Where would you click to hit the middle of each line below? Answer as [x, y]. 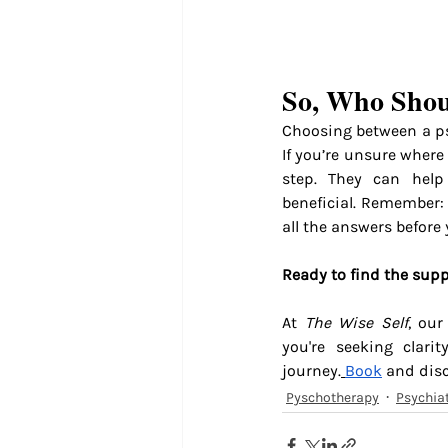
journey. [311, 370]
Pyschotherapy [332, 397]
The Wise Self [356, 322]
